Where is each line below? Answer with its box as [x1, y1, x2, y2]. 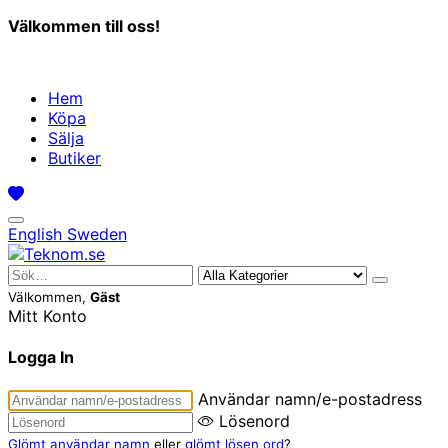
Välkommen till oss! [8, 16, 164, 36]
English [8, 224, 67, 244]
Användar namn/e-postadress [198, 388, 422, 409]
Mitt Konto [8, 306, 87, 326]
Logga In [8, 347, 74, 368]
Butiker [48, 148, 101, 168]
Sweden [67, 224, 127, 244]
